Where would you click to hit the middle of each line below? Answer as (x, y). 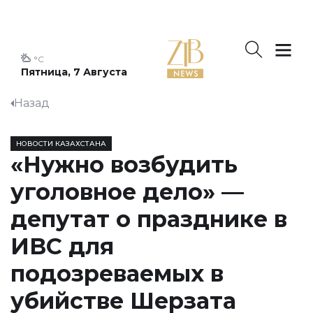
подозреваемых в (117, 274)
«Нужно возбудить (124, 165)
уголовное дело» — (127, 192)
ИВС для (62, 246)
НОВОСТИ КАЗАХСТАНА (61, 144)
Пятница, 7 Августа (74, 72)
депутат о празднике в (149, 219)
